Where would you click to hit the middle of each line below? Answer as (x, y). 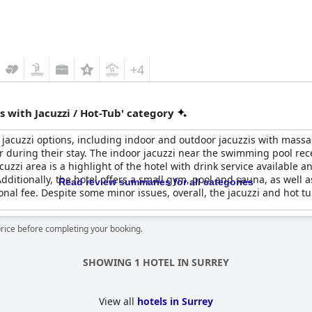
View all (118, 301)
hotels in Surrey (175, 301)
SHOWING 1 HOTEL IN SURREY (156, 262)
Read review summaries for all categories (156, 182)
